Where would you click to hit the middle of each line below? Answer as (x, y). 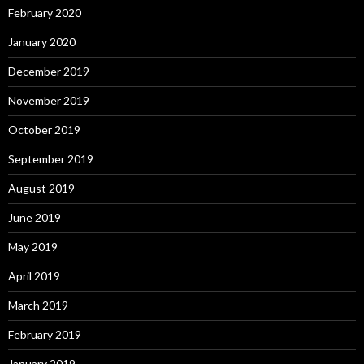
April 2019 (34, 275)
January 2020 (42, 41)
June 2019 (35, 217)
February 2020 (45, 12)
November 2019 (49, 100)
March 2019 (38, 305)
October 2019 (44, 129)
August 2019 (41, 188)
